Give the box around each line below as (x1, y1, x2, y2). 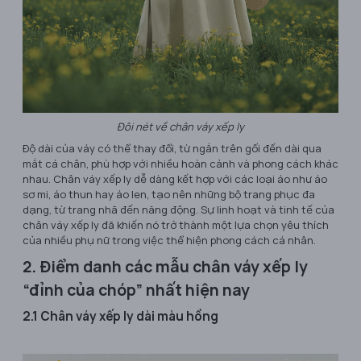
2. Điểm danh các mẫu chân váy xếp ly (23, 255, 308, 278)
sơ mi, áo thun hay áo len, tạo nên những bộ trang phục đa (23, 187, 315, 202)
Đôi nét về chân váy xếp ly (117, 119, 244, 135)
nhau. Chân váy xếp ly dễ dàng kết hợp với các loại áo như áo (23, 172, 327, 187)
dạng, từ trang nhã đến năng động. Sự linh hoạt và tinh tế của (23, 202, 334, 218)
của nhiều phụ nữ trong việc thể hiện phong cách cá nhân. (23, 233, 316, 248)
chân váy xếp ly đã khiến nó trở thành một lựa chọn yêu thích (23, 218, 329, 233)
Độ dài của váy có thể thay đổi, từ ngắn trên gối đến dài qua (23, 141, 322, 156)
